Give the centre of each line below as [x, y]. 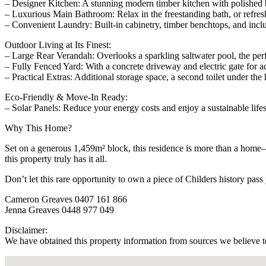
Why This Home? [38, 128]
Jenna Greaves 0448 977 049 [59, 210]
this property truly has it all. [56, 159]
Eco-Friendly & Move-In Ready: [66, 97]
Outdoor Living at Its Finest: [58, 45]
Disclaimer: [26, 230]
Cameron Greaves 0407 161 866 [66, 199]
